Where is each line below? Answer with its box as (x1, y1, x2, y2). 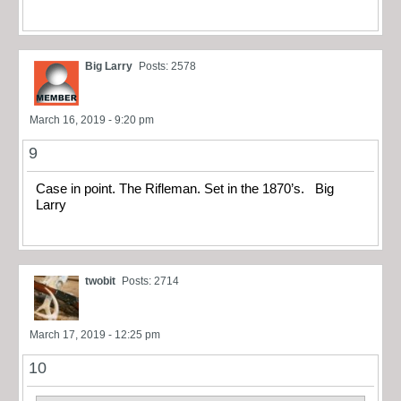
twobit (85, 274, 115, 287)
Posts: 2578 (139, 60, 196, 73)
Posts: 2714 (122, 274, 179, 287)
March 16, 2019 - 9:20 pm (30, 114, 154, 127)
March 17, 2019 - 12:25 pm (30, 328, 160, 341)
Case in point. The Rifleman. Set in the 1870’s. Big (36, 182, 334, 197)
